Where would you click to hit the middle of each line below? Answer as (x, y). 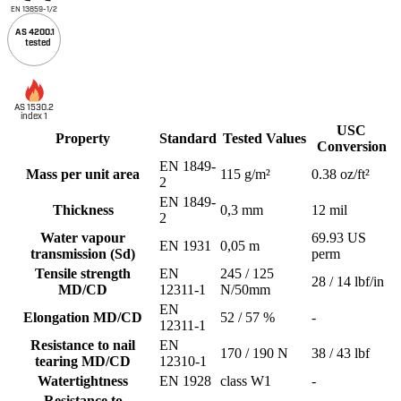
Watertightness (83, 380)
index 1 (34, 116)
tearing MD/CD (83, 361)
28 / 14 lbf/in (348, 281)
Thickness (83, 209)
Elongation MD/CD (83, 317)
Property (83, 138)
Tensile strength (83, 273)
